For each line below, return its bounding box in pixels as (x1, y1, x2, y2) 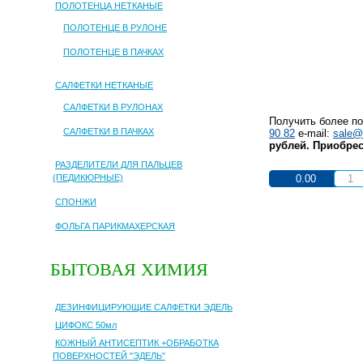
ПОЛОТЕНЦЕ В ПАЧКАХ (63, 47, 164, 57)
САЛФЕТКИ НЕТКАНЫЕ (55, 80, 153, 90)
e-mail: (295, 127, 333, 140)
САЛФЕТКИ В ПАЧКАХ (63, 126, 154, 136)
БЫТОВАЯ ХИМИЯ (50, 259, 208, 280)
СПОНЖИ (55, 197, 96, 207)
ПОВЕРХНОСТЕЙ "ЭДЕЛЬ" (53, 350, 165, 361)
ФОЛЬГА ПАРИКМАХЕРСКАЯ (55, 221, 175, 231)
